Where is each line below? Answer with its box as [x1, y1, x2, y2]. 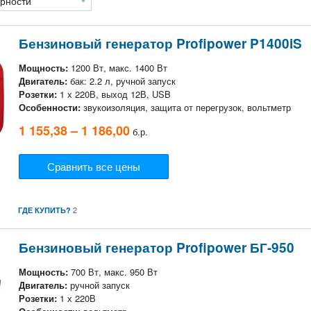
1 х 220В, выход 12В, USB [57, 87, 171, 101]
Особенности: [19, 101, 81, 115]
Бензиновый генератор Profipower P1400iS [19, 34, 302, 53]
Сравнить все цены [47, 159, 140, 174]
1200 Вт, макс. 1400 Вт [68, 61, 167, 75]
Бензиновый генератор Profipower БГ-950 [19, 237, 294, 257]
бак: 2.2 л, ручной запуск [67, 74, 176, 88]
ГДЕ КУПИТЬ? [18, 205, 71, 216]
